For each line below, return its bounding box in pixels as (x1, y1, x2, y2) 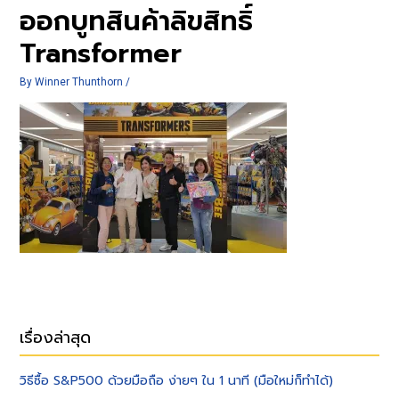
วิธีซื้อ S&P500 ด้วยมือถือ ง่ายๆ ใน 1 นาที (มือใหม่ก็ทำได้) (20, 371, 334, 391)
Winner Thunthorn (35, 75, 126, 88)
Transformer (20, 32, 183, 74)
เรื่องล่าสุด (20, 325, 92, 351)
